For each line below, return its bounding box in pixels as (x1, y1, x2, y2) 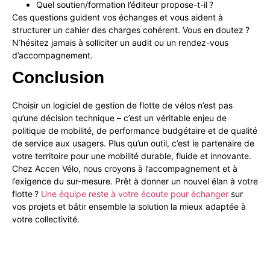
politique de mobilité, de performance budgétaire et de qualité (12, 125, 257, 136)
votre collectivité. (12, 214, 80, 225)
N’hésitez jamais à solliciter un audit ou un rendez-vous (12, 37, 228, 48)
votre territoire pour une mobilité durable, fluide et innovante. (12, 151, 251, 162)
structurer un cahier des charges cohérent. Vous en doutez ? (12, 25, 250, 36)
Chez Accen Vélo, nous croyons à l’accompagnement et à (12, 163, 237, 174)
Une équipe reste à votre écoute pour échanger (41, 189, 228, 199)
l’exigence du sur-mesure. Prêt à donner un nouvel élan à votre (12, 176, 258, 187)
